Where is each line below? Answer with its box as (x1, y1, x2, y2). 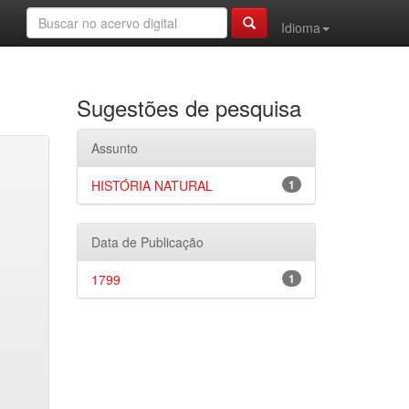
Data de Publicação (90, 233, 204, 251)
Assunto (90, 139, 138, 157)
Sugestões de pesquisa (76, 91, 301, 123)
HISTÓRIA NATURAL (90, 176, 213, 194)
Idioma (281, 18, 320, 37)
